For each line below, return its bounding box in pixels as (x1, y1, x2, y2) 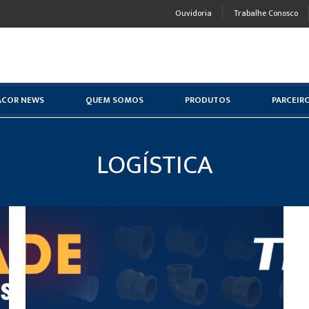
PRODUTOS (185, 92, 230, 108)
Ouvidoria (175, 6, 212, 20)
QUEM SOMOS (86, 92, 143, 108)
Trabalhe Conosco (234, 6, 298, 20)
